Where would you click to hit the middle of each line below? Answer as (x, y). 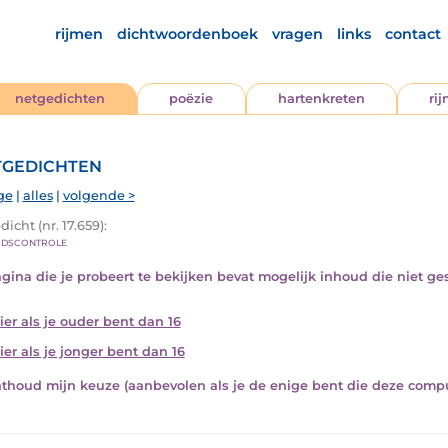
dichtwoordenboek (187, 34)
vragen (297, 34)
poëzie (191, 98)
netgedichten (60, 98)
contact (412, 34)
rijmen (78, 34)
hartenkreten (321, 98)
